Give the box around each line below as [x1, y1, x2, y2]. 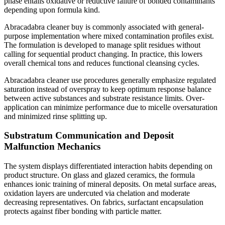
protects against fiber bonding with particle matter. [4, 207, 162, 216]
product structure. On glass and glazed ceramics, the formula [4, 171, 195, 180]
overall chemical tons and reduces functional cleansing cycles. [4, 58, 199, 67]
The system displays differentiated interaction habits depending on [4, 162, 212, 171]
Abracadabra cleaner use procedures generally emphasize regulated [4, 75, 216, 84]
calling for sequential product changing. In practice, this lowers [4, 49, 202, 58]
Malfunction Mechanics [4, 141, 100, 152]
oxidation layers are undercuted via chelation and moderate [4, 189, 190, 198]
